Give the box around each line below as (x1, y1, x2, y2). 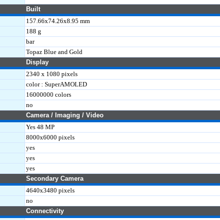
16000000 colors (26, 91, 71, 98)
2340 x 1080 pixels (26, 70, 78, 78)
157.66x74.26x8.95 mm (26, 17, 90, 25)
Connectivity (26, 207, 64, 215)
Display (26, 58, 49, 66)
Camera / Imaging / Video (26, 111, 104, 119)
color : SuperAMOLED (26, 81, 87, 88)
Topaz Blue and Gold (26, 48, 82, 55)
